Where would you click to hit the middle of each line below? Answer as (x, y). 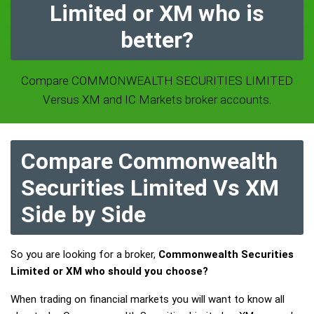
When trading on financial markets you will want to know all (148, 299)
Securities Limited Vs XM (150, 188)
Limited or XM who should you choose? (109, 271)
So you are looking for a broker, (84, 254)
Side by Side (83, 214)
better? (157, 40)
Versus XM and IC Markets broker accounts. (157, 100)
